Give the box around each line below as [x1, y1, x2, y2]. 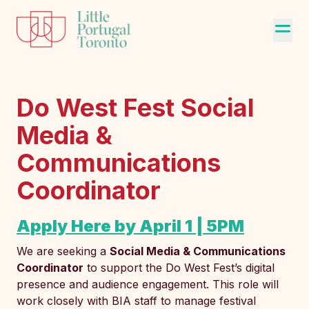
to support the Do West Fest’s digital [83, 261, 275, 275]
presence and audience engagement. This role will [17, 277, 279, 291]
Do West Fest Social [17, 92, 255, 123]
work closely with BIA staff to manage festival [17, 294, 256, 308]
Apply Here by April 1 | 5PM [17, 216, 244, 236]
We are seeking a [17, 244, 110, 258]
